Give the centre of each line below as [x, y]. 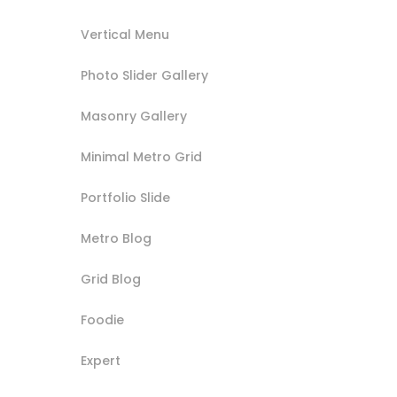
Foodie [102, 319]
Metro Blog [116, 238]
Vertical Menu [125, 34]
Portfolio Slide [125, 197]
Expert [101, 360]
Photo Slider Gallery [144, 75]
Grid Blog [111, 279]
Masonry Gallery [134, 116]
